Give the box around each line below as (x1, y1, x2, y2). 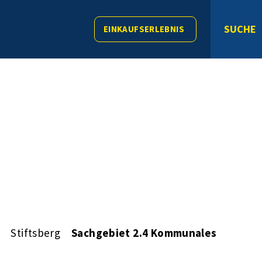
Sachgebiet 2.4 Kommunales (71, 225, 217, 240)
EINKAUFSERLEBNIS (103, 23, 184, 35)
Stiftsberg (11, 225, 61, 240)
